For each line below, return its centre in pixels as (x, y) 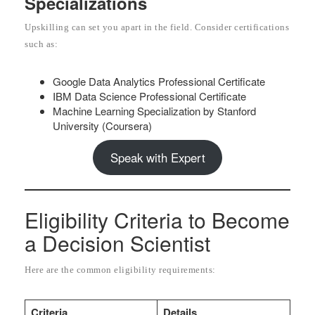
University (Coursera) (102, 125)
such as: (41, 44)
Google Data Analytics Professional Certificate (159, 81)
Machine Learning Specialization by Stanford (154, 110)
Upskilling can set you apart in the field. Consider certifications (157, 27)
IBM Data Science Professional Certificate (149, 96)
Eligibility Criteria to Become (157, 220)
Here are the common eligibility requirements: (120, 270)
